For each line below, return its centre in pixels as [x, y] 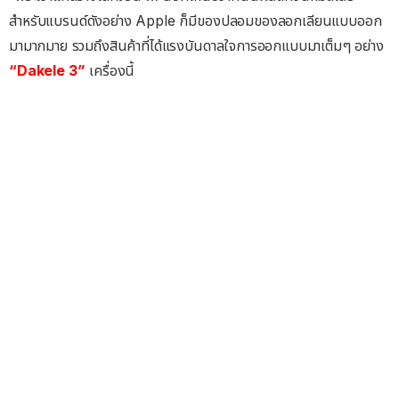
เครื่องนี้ [110, 70]
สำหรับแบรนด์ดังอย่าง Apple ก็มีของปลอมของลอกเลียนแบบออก [195, 20]
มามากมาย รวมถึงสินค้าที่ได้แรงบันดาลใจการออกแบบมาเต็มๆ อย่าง [196, 45]
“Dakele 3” [47, 70]
